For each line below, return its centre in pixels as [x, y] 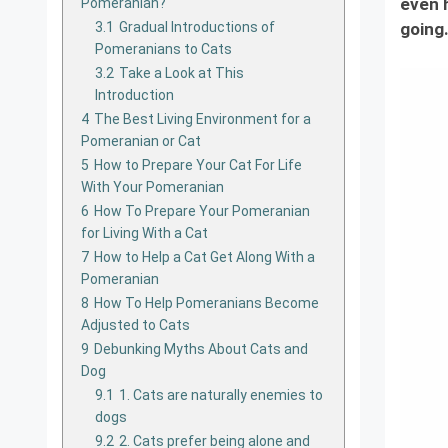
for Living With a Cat [144, 232]
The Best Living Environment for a [202, 118]
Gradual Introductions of [197, 26]
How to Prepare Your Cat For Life [198, 164]
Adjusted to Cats [135, 324]
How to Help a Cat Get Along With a [204, 256]
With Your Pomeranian [152, 186]
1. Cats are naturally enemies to [221, 394]
